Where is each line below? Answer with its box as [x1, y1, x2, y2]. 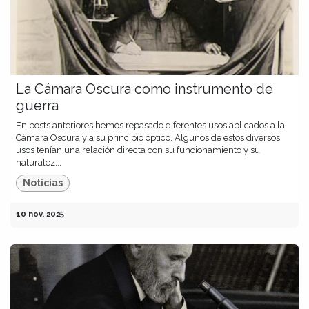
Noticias [23, 177, 63, 189]
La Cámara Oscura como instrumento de [16, 80, 273, 97]
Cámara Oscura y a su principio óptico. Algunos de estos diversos [16, 132, 280, 143]
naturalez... [16, 157, 61, 168]
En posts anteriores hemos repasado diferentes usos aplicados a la [16, 119, 285, 130]
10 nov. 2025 [16, 209, 64, 219]
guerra [16, 97, 59, 114]
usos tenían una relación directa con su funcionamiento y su [16, 144, 260, 155]
